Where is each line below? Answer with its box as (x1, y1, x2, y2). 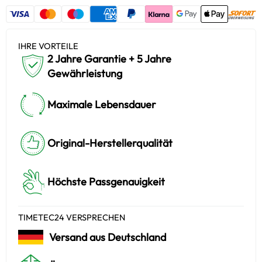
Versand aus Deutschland (49, 230, 167, 244)
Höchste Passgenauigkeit (47, 175, 165, 189)
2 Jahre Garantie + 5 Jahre (47, 51, 171, 65)
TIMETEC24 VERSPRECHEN (18, 211, 125, 223)
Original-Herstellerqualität (47, 136, 173, 150)
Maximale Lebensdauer (47, 98, 156, 112)
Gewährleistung (47, 66, 122, 80)
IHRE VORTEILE (18, 40, 78, 51)
